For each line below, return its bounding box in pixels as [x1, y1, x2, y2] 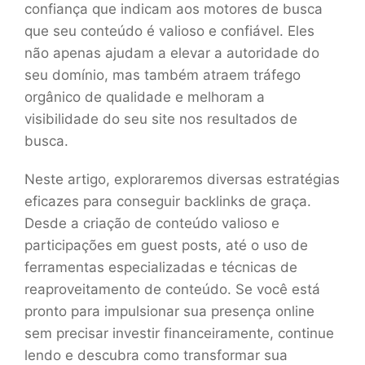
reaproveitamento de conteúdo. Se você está [24, 280, 320, 297]
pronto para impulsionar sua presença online [24, 302, 314, 319]
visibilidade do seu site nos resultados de [24, 110, 297, 127]
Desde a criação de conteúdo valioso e [24, 214, 279, 231]
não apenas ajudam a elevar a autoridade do [24, 44, 319, 61]
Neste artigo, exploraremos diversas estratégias [24, 170, 340, 187]
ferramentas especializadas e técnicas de [24, 258, 297, 275]
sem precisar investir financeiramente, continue [24, 324, 334, 341]
